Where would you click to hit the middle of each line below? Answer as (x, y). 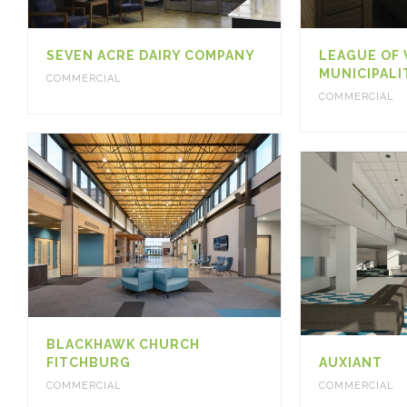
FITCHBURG (89, 363)
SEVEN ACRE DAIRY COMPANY (151, 55)
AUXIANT (350, 363)
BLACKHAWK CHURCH (123, 345)
